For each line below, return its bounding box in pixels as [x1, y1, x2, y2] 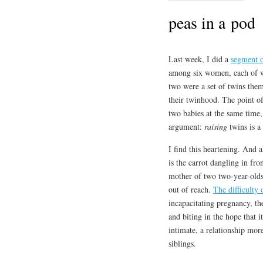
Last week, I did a [168, 53, 231, 65]
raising [204, 120, 227, 132]
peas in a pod [168, 11, 255, 33]
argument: [168, 120, 204, 132]
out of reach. [168, 183, 213, 195]
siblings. [168, 237, 196, 249]
